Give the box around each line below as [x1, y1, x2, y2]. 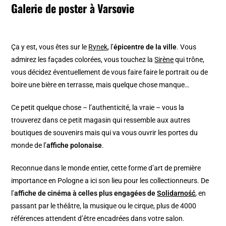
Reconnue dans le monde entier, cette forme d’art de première [11, 164, 201, 173]
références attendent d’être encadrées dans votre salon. [11, 214, 185, 223]
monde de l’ [11, 141, 47, 150]
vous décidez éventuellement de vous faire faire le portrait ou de [11, 68, 208, 77]
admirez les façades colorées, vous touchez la [11, 55, 155, 64]
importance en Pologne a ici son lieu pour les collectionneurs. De [11, 177, 209, 185]
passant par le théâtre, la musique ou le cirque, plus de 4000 [11, 202, 197, 210]
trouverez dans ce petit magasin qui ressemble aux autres [11, 116, 191, 125]
